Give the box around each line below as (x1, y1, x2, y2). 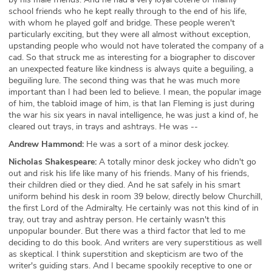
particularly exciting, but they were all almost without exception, (8, 29, 250, 40)
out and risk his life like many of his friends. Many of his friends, (8, 168, 249, 179)
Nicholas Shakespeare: (8, 156, 97, 168)
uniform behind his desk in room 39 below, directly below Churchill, (8, 191, 262, 202)
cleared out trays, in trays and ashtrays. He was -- (8, 121, 198, 132)
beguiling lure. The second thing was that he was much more (8, 75, 240, 86)
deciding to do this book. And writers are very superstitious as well (8, 237, 262, 248)
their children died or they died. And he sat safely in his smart (8, 179, 240, 191)
